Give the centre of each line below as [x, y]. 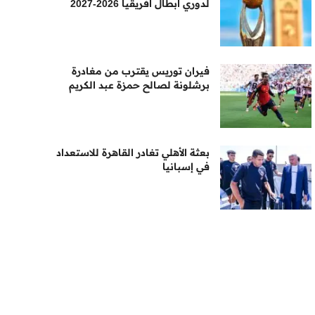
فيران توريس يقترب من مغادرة [141, 71]
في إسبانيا [186, 167]
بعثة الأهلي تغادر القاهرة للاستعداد [133, 153]
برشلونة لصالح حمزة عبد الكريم [140, 85]
